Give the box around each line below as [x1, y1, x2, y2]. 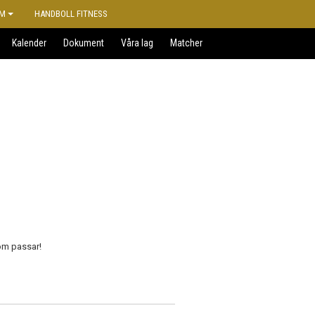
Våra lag [121, 37, 153, 49]
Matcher [170, 37, 202, 49]
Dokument [63, 37, 104, 49]
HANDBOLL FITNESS [34, 8, 108, 19]
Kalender [12, 37, 46, 49]
